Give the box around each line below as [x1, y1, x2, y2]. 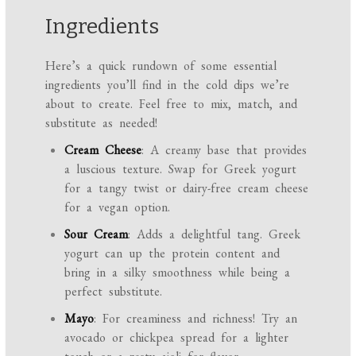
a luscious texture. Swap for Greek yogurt [64, 161, 297, 178]
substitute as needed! [45, 114, 158, 132]
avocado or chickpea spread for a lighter [64, 329, 289, 346]
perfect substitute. [64, 283, 163, 300]
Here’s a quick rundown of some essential [45, 57, 277, 75]
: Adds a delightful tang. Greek [128, 226, 301, 243]
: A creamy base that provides [141, 141, 308, 159]
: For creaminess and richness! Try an [94, 310, 298, 327]
